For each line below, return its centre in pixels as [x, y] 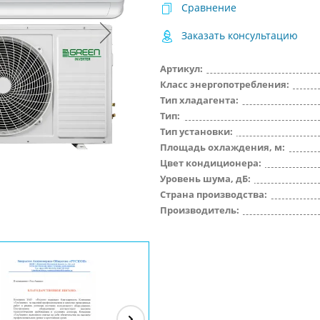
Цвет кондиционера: [211, 163]
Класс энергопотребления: [225, 84]
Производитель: [200, 210]
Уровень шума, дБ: [205, 179]
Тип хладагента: [199, 100]
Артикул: [181, 69]
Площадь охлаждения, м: [222, 147]
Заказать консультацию [240, 35]
